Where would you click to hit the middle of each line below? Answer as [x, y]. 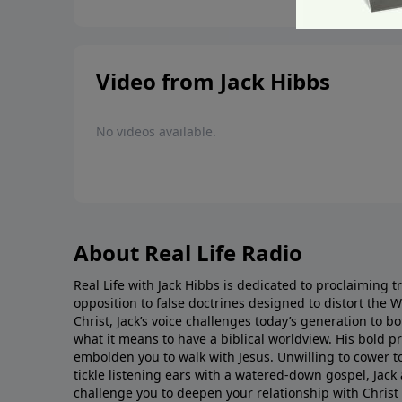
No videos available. [156, 132]
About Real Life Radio [188, 253]
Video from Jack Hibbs [213, 82]
